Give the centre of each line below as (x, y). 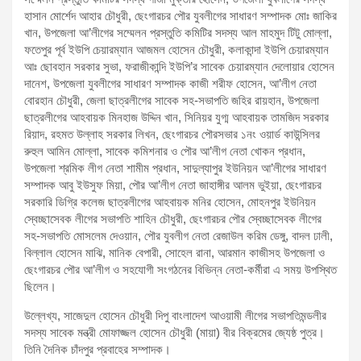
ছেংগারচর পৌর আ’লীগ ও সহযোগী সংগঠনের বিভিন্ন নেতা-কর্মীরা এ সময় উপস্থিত (180, 269)
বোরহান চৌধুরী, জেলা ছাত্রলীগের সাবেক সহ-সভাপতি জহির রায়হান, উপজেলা (172, 100)
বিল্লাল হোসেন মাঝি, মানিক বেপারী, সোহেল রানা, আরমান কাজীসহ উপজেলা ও (174, 252)
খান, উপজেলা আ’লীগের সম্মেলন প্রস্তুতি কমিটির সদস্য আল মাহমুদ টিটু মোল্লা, (178, 32)
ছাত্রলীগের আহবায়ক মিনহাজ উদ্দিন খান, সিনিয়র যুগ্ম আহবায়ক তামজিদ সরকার (176, 117)
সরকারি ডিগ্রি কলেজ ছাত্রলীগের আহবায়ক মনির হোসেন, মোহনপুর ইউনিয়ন (170, 201)
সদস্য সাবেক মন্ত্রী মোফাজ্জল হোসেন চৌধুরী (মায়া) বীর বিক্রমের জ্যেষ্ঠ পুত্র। (174, 332)
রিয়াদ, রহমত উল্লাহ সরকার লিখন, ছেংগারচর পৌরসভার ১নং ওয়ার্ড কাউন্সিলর (172, 134)
